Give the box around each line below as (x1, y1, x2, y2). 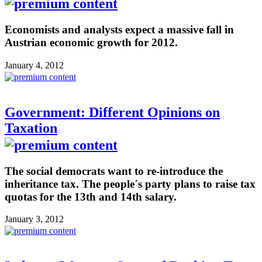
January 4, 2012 (5, 60, 64, 70)
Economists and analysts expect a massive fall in (5, 23, 234, 36)
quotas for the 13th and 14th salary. (5, 190, 177, 203)
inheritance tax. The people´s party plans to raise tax (5, 177, 256, 190)
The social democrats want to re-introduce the (5, 164, 223, 177)
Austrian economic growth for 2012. (5, 36, 178, 49)
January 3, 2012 (5, 214, 64, 225)
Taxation (5, 120, 57, 136)
